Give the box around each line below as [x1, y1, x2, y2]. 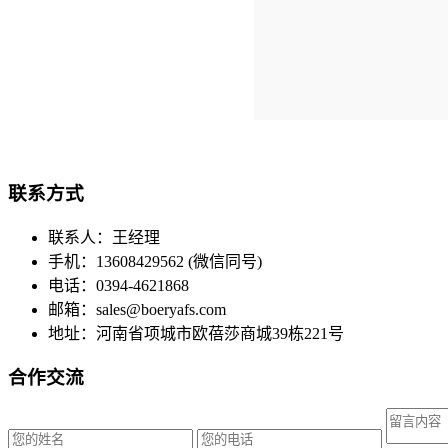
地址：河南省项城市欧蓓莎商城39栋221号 [48, 324, 344, 342]
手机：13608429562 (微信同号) [48, 252, 262, 270]
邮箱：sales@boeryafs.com [48, 300, 226, 318]
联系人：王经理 [48, 228, 160, 246]
